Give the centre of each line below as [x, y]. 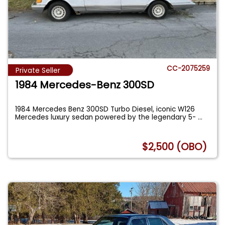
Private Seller [38, 70]
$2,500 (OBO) [175, 147]
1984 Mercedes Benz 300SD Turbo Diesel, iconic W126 [105, 109]
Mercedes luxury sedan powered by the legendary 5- [107, 117]
